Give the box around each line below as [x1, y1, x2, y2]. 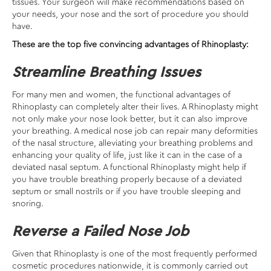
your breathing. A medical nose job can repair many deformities [12, 127, 258, 136]
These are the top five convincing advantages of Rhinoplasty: [12, 41, 249, 50]
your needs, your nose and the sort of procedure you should [12, 10, 249, 19]
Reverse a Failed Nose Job [12, 224, 189, 240]
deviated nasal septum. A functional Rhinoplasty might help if [12, 163, 246, 172]
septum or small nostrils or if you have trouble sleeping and [12, 188, 241, 197]
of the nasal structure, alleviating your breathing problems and [12, 139, 253, 148]
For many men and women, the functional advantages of [12, 91, 230, 100]
